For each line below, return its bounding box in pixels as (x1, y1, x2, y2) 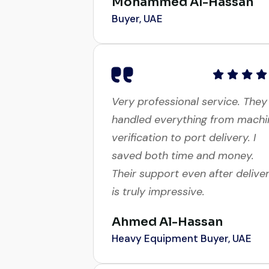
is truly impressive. (112, 169, 205, 184)
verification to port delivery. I (112, 115, 256, 130)
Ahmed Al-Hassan (112, 199, 223, 214)
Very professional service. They (112, 79, 267, 94)
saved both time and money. (112, 133, 254, 148)
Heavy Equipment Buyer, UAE (112, 216, 252, 230)
